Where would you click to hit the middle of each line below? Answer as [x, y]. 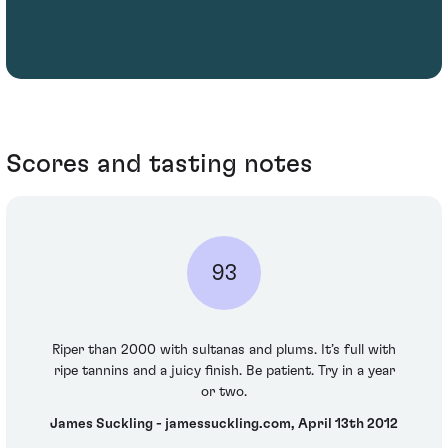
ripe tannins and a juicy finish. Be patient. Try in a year [224, 371]
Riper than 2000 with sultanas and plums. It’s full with [224, 350]
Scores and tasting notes [159, 163]
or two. [224, 392]
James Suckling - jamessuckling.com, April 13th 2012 [224, 423]
